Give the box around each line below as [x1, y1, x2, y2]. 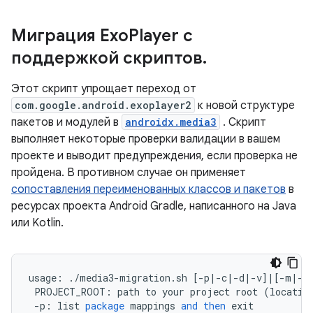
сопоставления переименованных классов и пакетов [11, 182, 286, 196]
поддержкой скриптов [11, 48, 203, 68]
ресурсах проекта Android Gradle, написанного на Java [11, 199, 296, 213]
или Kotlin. [11, 216, 64, 230]
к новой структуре [195, 99, 295, 112]
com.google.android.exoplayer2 [15, 99, 191, 112]
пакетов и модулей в [11, 115, 122, 129]
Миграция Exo [11, 25, 129, 46]
